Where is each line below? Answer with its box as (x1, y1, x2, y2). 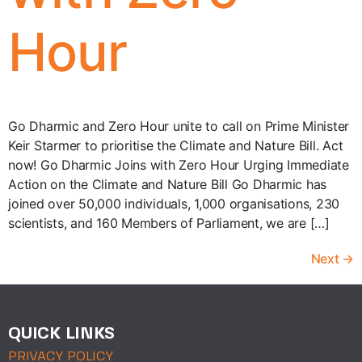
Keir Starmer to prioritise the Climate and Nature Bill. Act (8, 137, 343, 154)
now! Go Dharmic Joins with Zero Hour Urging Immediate (8, 156, 349, 173)
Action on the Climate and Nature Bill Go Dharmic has (8, 175, 326, 192)
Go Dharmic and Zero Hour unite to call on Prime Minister (8, 117, 349, 134)
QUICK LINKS (8, 326, 115, 342)
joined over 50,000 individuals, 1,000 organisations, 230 (8, 195, 339, 212)
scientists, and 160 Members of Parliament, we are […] (8, 214, 330, 231)
